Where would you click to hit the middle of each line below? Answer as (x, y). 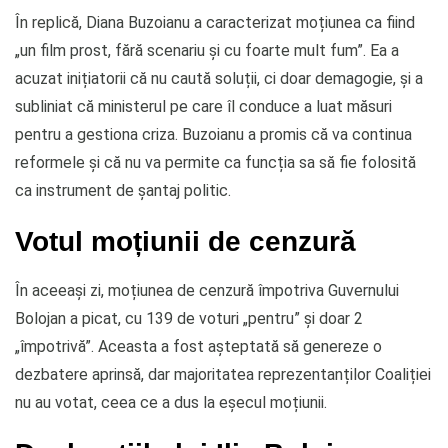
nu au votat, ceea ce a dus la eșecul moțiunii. (171, 402)
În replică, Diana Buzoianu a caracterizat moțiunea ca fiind (215, 22)
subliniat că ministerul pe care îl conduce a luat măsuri (203, 106)
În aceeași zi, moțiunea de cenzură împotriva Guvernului (207, 290)
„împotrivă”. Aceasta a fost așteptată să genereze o (198, 346)
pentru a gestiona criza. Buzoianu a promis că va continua (213, 134)
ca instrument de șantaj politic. (123, 190)
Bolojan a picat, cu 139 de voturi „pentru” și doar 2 (189, 318)
